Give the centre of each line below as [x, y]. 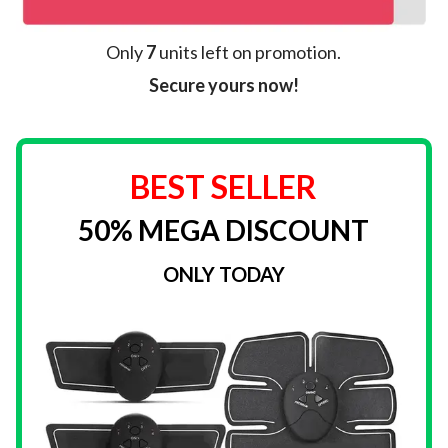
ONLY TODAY [223, 274]
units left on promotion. [249, 52]
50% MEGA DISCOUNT [224, 230]
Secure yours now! [223, 85]
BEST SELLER [224, 187]
